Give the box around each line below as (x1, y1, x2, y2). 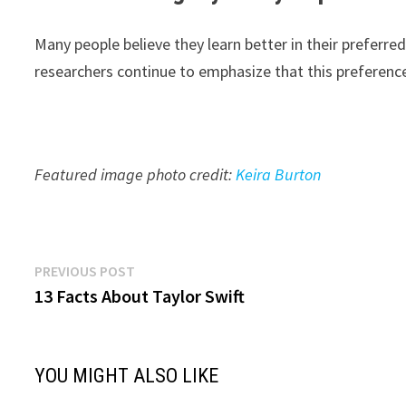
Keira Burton (236, 164, 322, 185)
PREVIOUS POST (34, 262, 136, 280)
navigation (34, 292, 151, 326)
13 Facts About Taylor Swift (34, 285, 246, 307)
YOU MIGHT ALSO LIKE (34, 364, 219, 387)
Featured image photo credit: (34, 164, 237, 185)
